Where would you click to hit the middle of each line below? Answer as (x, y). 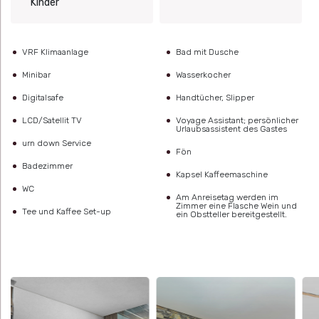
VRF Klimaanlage (55, 52)
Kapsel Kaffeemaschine (222, 175)
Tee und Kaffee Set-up (67, 212)
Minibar (36, 75)
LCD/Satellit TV (52, 121)
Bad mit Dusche (207, 52)
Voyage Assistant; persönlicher (237, 121)
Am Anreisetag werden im (227, 198)
